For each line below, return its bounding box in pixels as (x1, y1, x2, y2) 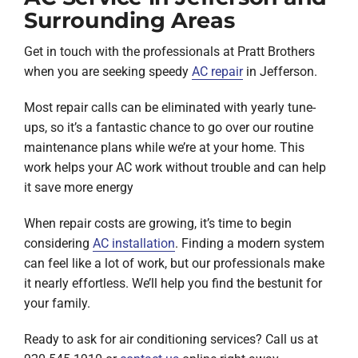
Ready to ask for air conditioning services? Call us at (23, 331, 318, 347)
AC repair (191, 63, 243, 79)
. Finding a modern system (174, 235, 324, 251)
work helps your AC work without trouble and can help (23, 159, 326, 175)
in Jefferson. (242, 63, 317, 79)
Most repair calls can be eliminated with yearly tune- (23, 99, 316, 115)
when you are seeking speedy (23, 63, 192, 79)
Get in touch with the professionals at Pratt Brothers (23, 43, 315, 59)
